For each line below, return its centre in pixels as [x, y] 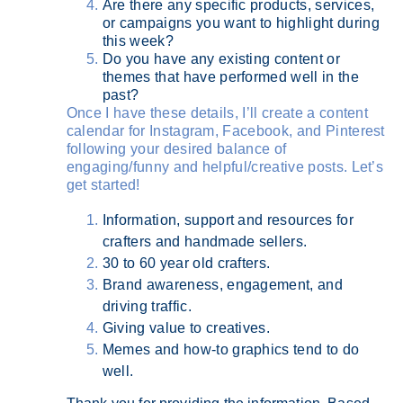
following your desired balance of [176, 148]
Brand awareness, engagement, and [223, 284]
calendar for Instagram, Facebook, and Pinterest [225, 130]
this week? [138, 40]
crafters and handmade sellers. [205, 241]
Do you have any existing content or [221, 58]
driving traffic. [147, 306]
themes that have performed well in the [230, 76]
